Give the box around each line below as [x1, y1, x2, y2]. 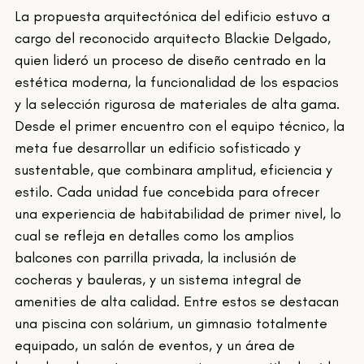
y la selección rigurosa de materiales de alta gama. [15, 95, 344, 114]
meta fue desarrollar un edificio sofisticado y [15, 139, 305, 158]
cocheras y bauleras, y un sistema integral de [15, 271, 306, 289]
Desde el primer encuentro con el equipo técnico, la [15, 117, 349, 136]
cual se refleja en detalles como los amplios [15, 227, 299, 245]
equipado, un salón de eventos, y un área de [15, 336, 300, 355]
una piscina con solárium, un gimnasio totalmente [15, 314, 332, 333]
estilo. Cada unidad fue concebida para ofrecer [15, 183, 324, 201]
